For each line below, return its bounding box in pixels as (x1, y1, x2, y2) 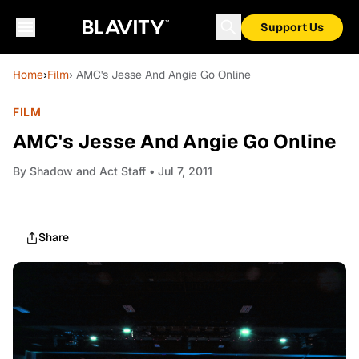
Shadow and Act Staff (30, 164, 146, 178)
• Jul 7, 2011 (146, 164, 212, 178)
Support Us (260, 20, 324, 34)
